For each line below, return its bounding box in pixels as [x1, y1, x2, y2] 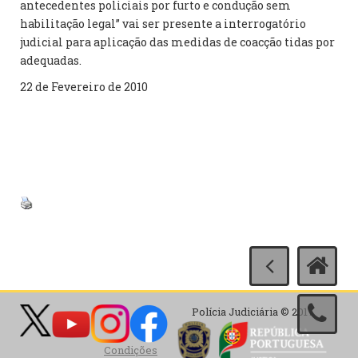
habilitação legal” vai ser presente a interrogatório [20, 16, 306, 31]
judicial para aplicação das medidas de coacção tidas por [20, 34, 335, 50]
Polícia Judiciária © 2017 [192, 304, 314, 319]
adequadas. [20, 53, 82, 68]
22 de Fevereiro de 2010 [20, 79, 148, 94]
